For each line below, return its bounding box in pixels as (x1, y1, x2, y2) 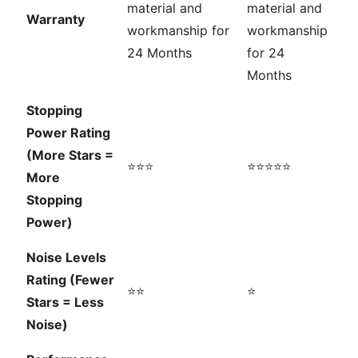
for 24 (247, 44, 284, 61)
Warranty (26, 10, 85, 27)
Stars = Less (26, 293, 104, 310)
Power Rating (26, 124, 110, 141)
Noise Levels (26, 249, 106, 265)
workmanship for (127, 22, 229, 38)
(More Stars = (26, 146, 113, 163)
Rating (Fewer (26, 271, 114, 288)
